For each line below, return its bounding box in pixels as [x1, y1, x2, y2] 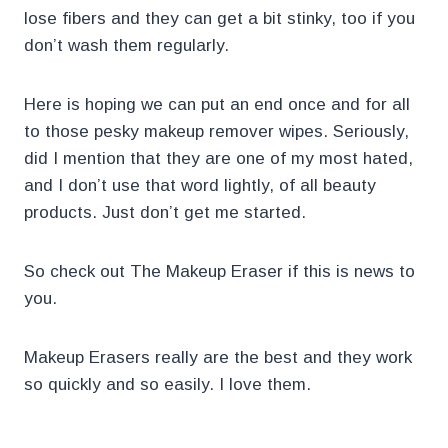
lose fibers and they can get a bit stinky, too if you [24, 9, 415, 29]
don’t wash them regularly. [24, 36, 229, 56]
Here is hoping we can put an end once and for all [24, 95, 410, 115]
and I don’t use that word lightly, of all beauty [24, 176, 376, 196]
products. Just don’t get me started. [24, 203, 306, 223]
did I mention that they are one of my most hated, [24, 149, 413, 169]
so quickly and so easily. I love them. [24, 375, 311, 395]
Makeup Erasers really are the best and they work [24, 348, 412, 368]
